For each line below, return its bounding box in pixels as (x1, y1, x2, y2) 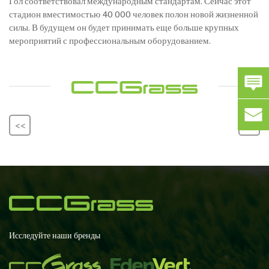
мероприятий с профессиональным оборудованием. (9, 34, 211, 46)
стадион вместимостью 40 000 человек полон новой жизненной (9, 8, 258, 19)
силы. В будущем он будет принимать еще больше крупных (9, 21, 239, 32)
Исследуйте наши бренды (9, 230, 100, 241)
